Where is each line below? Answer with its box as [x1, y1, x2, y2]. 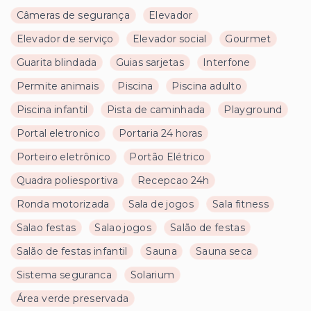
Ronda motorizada [16, 198, 110, 211]
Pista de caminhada [106, 103, 205, 117]
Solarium [130, 269, 175, 282]
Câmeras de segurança [16, 9, 130, 22]
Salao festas [16, 221, 76, 235]
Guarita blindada [16, 56, 97, 69]
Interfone [203, 56, 251, 69]
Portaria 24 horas [118, 127, 203, 140]
